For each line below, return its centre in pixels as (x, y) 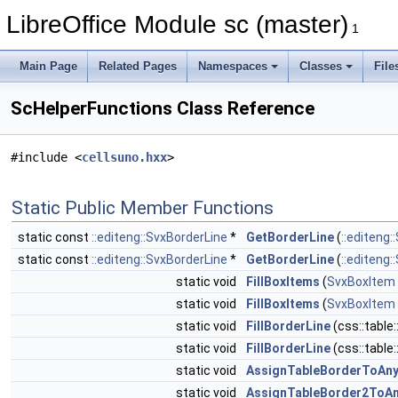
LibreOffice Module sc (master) (177, 24)
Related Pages (138, 66)
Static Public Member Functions (143, 208)
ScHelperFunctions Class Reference (163, 108)
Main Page (48, 66)
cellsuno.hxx (124, 157)
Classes (321, 66)
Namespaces (233, 66)
